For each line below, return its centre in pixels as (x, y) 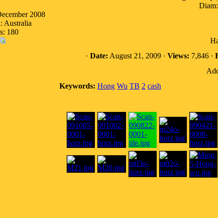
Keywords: (77, 86)
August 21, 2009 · (137, 56)
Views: (178, 56)
